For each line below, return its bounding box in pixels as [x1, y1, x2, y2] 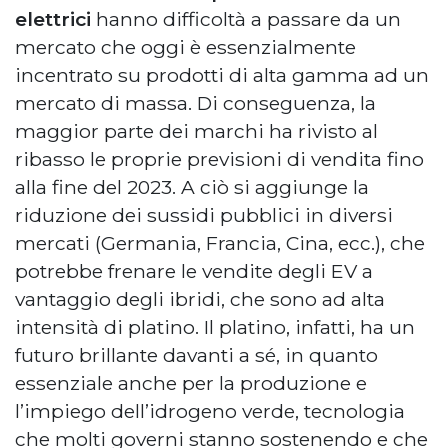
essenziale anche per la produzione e [15, 370, 367, 395]
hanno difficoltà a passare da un [91, 6, 401, 31]
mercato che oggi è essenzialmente [15, 34, 356, 59]
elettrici [15, 6, 91, 31]
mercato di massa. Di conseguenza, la [15, 90, 376, 115]
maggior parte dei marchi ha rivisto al [15, 118, 378, 143]
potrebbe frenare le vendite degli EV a [15, 258, 373, 283]
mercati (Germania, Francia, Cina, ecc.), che [15, 230, 425, 255]
